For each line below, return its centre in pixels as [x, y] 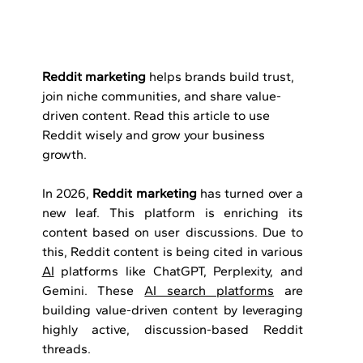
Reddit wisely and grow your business [155, 135]
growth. [64, 155]
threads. [66, 349]
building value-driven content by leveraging [172, 310]
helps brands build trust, [221, 77]
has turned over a [250, 194]
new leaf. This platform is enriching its [172, 213]
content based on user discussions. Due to [172, 233]
